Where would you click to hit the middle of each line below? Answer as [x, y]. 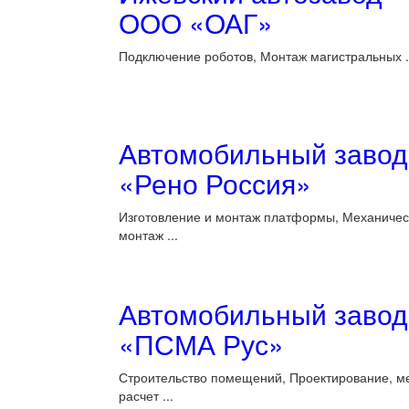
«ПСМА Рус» [201, 344]
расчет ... [146, 395]
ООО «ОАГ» [196, 22]
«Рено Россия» [215, 183]
